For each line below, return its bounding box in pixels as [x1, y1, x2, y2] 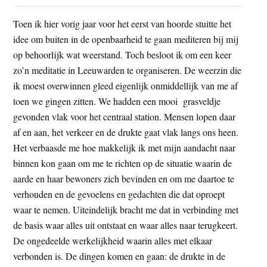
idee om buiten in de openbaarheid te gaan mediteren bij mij [13, 32, 239, 45]
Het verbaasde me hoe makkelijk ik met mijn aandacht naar [13, 141, 236, 154]
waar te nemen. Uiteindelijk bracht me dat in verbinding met [13, 203, 239, 216]
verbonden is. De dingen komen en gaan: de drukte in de [13, 249, 226, 262]
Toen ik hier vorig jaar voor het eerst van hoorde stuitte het [13, 17, 232, 30]
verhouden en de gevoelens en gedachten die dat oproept [13, 187, 225, 200]
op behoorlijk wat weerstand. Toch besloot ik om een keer [13, 48, 232, 61]
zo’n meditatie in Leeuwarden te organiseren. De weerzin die [13, 63, 242, 76]
